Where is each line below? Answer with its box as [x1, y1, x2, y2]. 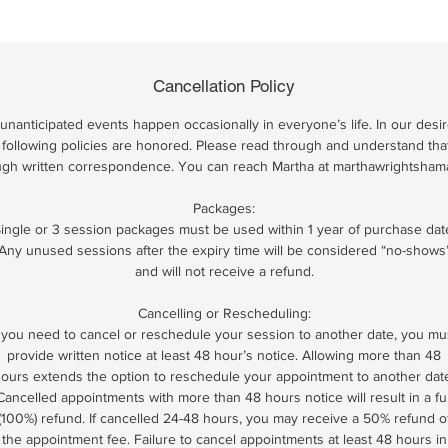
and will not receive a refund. [134, 263, 314, 279]
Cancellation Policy [153, 76, 295, 96]
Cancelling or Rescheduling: [137, 305, 311, 321]
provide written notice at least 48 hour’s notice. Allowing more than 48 [7, 347, 441, 363]
